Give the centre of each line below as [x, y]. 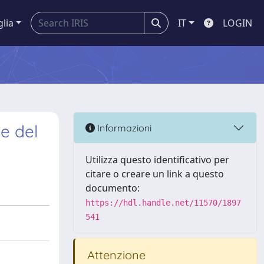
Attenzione [115, 255]
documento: [113, 188]
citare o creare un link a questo [155, 174]
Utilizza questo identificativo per [157, 160]
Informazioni [123, 128]
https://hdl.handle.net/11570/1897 [163, 203]
